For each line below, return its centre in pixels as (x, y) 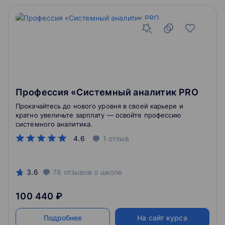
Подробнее (63, 218)
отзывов (78, 172)
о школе (107, 172)
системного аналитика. (54, 124)
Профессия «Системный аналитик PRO (107, 92)
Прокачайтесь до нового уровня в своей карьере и (99, 106)
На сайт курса (162, 218)
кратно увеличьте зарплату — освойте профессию (99, 115)
